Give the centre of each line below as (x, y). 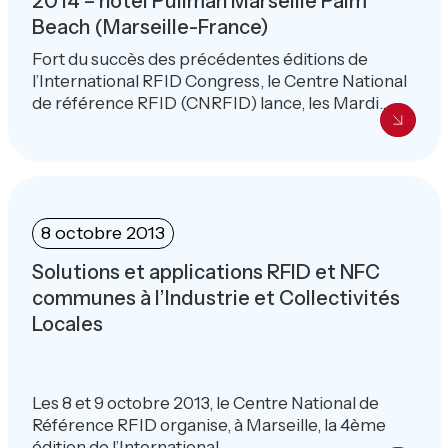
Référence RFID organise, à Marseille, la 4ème (208, 424)
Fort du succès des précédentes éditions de (199, 58)
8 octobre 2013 (102, 232)
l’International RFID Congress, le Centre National (219, 80)
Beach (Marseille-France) (150, 26)
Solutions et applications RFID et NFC (205, 271)
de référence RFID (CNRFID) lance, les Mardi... (210, 102)
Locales (67, 323)
